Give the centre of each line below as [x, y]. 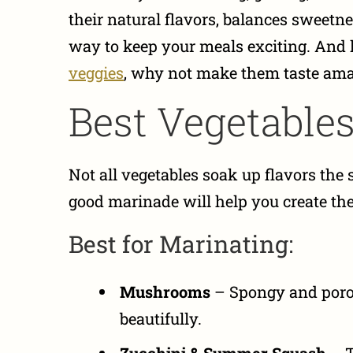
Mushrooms [165, 291]
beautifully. [161, 318]
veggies [96, 72]
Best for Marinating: [181, 243]
